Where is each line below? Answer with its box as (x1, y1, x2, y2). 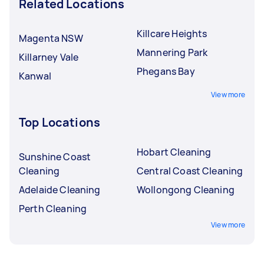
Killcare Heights (137, 27, 207, 40)
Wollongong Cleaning (137, 183, 235, 196)
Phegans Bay (137, 64, 195, 78)
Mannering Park (137, 45, 208, 59)
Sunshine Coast (19, 150, 91, 163)
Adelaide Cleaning (19, 183, 101, 196)
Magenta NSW (19, 31, 83, 45)
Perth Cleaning (19, 202, 87, 215)
